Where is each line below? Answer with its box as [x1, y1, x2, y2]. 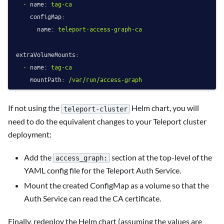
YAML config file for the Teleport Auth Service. [24, 165, 181, 175]
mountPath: [30, 75, 65, 84]
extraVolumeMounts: [16, 49, 79, 58]
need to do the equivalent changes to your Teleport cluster [8, 116, 206, 126]
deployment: [8, 129, 51, 139]
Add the [24, 152, 53, 162]
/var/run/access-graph [68, 75, 142, 84]
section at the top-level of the [110, 152, 212, 162]
